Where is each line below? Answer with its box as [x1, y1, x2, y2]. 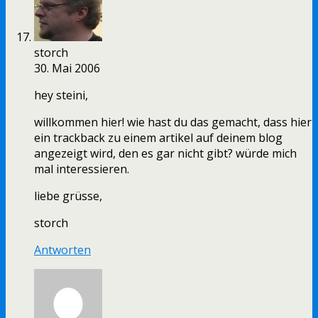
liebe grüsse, [34, 188, 102, 204]
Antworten [34, 242, 91, 258]
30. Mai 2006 [34, 60, 100, 77]
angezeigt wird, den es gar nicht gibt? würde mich [34, 146, 297, 162]
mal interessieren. [34, 161, 129, 177]
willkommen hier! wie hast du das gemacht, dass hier [34, 114, 312, 131]
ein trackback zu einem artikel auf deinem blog [34, 130, 283, 146]
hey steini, [34, 87, 88, 104]
